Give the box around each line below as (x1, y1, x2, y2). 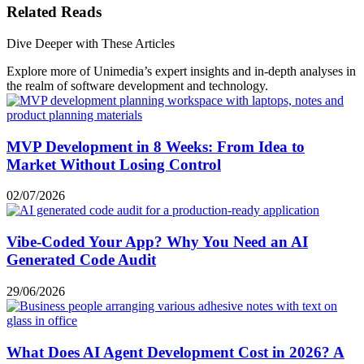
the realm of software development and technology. (6, 78, 268, 93)
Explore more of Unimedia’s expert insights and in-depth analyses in (6, 63, 356, 78)
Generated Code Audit (6, 251, 156, 269)
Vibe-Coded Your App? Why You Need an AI (6, 233, 308, 251)
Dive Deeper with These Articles (6, 36, 175, 50)
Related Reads (6, 3, 102, 21)
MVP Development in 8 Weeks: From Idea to (6, 137, 305, 155)
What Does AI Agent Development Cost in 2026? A (6, 343, 344, 361)
